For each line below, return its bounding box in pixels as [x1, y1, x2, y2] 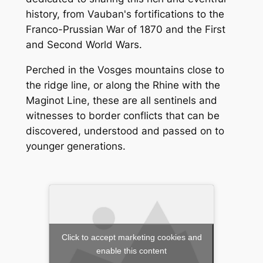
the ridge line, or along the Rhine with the [25, 79, 220, 91]
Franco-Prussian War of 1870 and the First [25, 23, 225, 36]
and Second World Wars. [25, 39, 142, 51]
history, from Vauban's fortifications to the [25, 8, 224, 21]
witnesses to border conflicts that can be [25, 109, 220, 122]
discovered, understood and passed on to [25, 124, 224, 137]
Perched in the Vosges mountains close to [25, 63, 224, 76]
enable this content [96, 246, 167, 256]
